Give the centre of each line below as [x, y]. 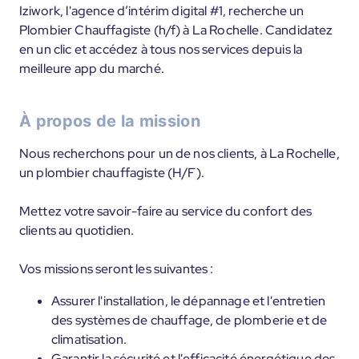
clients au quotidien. [77, 230]
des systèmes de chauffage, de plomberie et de [190, 320]
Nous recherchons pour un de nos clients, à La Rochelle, [179, 153]
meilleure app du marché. [92, 69]
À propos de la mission [110, 121]
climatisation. [89, 339]
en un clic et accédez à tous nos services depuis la [161, 49]
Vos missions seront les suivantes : [117, 269]
